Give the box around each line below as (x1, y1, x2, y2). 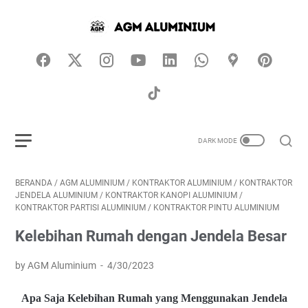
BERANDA (15, 178, 52, 188)
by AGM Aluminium (15, 260, 98, 271)
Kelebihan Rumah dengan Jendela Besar (15, 228, 287, 245)
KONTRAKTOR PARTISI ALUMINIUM (15, 203, 146, 212)
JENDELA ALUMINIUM (15, 190, 98, 200)
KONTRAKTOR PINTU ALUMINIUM (153, 203, 279, 212)
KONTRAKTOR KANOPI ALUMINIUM (105, 190, 237, 200)
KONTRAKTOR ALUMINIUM (132, 178, 232, 188)
